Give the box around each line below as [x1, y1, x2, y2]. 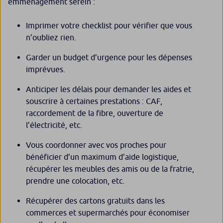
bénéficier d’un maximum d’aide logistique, [26, 152, 179, 162]
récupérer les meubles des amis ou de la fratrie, [26, 164, 194, 174]
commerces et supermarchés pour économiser [26, 208, 190, 218]
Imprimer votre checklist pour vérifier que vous [26, 21, 192, 30]
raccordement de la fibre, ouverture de [26, 109, 163, 118]
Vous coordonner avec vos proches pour [26, 140, 166, 150]
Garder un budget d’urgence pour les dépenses [26, 53, 192, 62]
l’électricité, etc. [26, 120, 82, 130]
